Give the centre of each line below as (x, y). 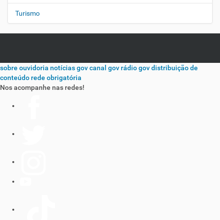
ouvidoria (34, 68)
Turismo (27, 13)
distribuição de (175, 68)
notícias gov (69, 68)
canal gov (104, 68)
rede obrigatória (56, 78)
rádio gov (135, 68)
